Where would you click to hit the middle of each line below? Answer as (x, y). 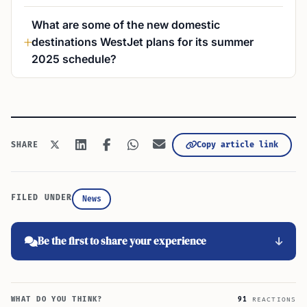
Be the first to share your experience (122, 241)
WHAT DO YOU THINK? (57, 299)
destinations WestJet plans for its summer (143, 42)
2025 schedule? (74, 59)
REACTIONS (271, 299)
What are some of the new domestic (126, 25)
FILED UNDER (42, 198)
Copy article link (237, 145)
